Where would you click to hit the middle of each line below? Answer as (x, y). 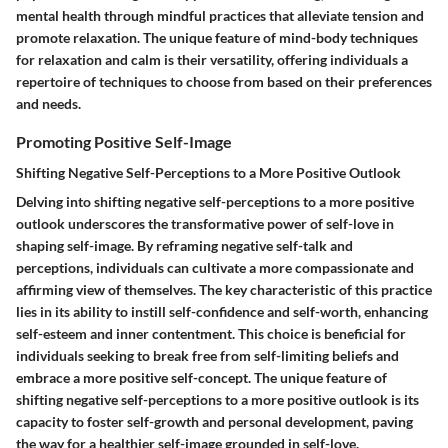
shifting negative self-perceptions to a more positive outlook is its (217, 400)
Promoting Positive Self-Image (124, 142)
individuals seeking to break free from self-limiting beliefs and (207, 356)
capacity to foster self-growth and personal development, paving (214, 422)
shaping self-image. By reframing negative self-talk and (184, 246)
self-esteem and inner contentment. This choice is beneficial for (211, 334)
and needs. (48, 104)
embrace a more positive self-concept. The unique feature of (201, 378)
